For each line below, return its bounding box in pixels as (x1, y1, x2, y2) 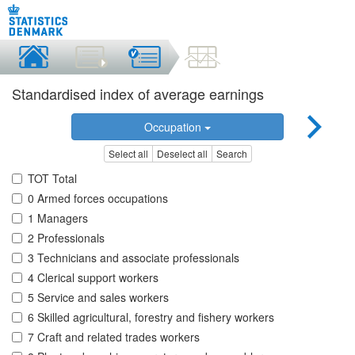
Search (216, 147, 247, 161)
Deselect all (156, 147, 208, 161)
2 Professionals (28, 230, 105, 246)
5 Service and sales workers (28, 289, 169, 306)
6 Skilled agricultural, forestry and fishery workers (28, 309, 274, 326)
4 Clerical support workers (28, 269, 158, 286)
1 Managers (28, 210, 88, 227)
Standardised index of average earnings (12, 83, 264, 104)
